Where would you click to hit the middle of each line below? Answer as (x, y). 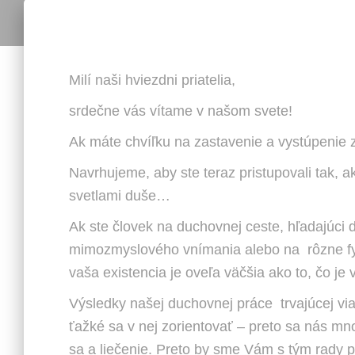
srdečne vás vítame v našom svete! (181, 111)
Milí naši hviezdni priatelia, (152, 80)
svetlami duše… (120, 196)
